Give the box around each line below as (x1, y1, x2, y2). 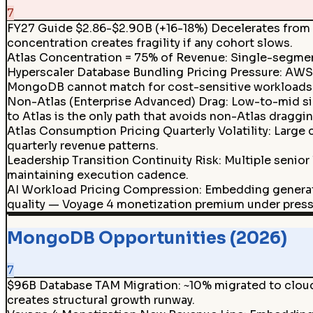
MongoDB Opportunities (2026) (6, 227, 287, 249)
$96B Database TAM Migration (6, 278, 178, 293)
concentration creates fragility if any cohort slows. (6, 36, 293, 51)
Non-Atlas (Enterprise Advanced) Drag (6, 94, 226, 110)
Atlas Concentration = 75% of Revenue (6, 50, 225, 66)
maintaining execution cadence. (6, 168, 189, 183)
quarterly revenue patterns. (6, 138, 159, 154)
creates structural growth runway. (6, 293, 195, 308)
